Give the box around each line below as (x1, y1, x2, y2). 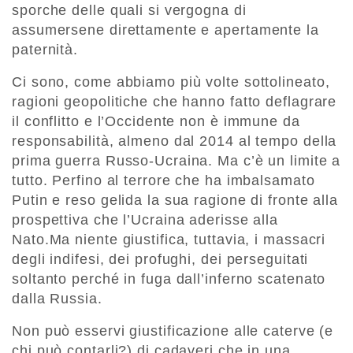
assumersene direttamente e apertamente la (12, 22, 319, 39)
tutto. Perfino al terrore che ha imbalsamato (12, 173, 315, 189)
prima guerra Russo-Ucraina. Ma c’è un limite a (12, 153, 341, 169)
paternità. (12, 42, 79, 58)
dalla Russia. (12, 291, 102, 307)
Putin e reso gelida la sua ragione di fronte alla (12, 192, 339, 209)
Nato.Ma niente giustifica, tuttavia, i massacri (12, 232, 326, 248)
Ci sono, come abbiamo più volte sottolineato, (12, 74, 330, 91)
